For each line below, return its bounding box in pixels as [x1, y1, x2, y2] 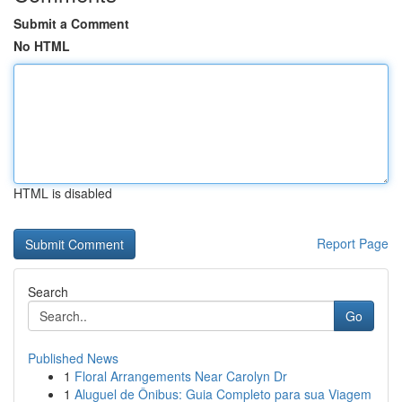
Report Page [317, 234, 389, 252]
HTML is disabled [13, 184, 112, 202]
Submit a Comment [13, 14, 129, 32]
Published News [28, 349, 118, 367]
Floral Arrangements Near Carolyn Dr [74, 367, 287, 385]
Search [28, 283, 68, 301]
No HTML [13, 37, 70, 55]
